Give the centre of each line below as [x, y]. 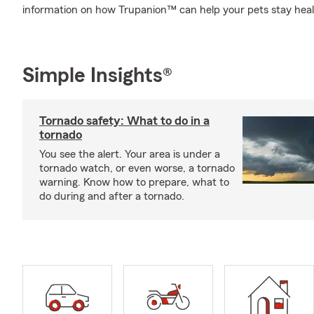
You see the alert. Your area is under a [130, 154]
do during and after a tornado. [112, 196]
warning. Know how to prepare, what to [134, 182]
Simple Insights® [97, 76]
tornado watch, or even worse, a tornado [137, 168]
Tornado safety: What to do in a [124, 121]
